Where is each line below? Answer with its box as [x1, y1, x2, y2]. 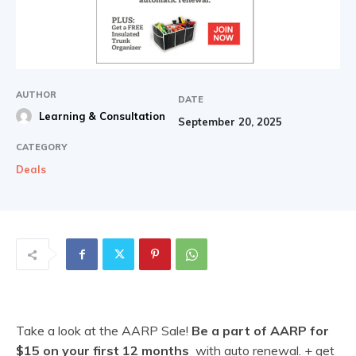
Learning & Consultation [39, 110, 165, 123]
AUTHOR [16, 89, 56, 101]
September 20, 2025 [178, 115, 282, 129]
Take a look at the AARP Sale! [16, 323, 192, 339]
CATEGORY [16, 141, 67, 153]
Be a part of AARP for [192, 323, 329, 339]
